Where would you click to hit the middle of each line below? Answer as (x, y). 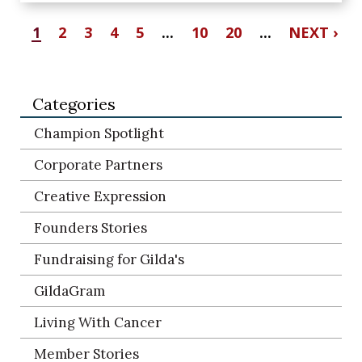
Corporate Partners (98, 165)
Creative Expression (100, 196)
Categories (74, 104)
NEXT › (314, 32)
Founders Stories (90, 228)
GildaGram (69, 291)
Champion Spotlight (99, 133)
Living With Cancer (98, 322)
